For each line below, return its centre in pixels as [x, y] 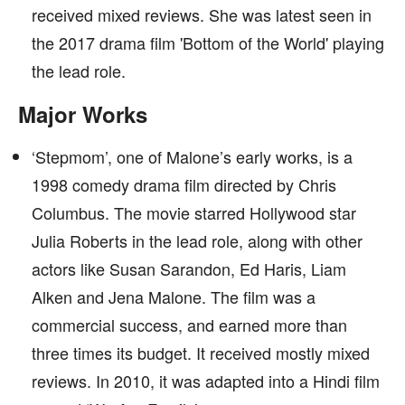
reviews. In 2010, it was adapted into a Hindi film [206, 381]
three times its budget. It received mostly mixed [201, 353]
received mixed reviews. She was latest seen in [202, 14]
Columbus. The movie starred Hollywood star [194, 212]
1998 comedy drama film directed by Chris [184, 184]
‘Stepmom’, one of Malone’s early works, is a [192, 156]
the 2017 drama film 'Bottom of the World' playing [208, 42]
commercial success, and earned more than [189, 325]
